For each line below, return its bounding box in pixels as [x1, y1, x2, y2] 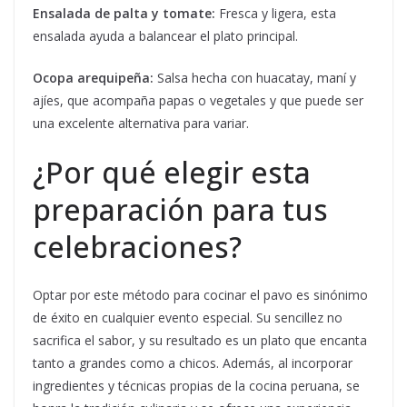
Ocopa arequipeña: [33, 69, 154, 87]
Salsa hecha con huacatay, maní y [154, 69, 356, 87]
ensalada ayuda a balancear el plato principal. [33, 27, 298, 45]
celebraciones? [33, 227, 242, 267]
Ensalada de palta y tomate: [33, 5, 215, 23]
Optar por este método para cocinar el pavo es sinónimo [33, 286, 368, 304]
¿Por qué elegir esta [33, 153, 311, 193]
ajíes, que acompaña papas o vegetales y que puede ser [33, 92, 363, 110]
